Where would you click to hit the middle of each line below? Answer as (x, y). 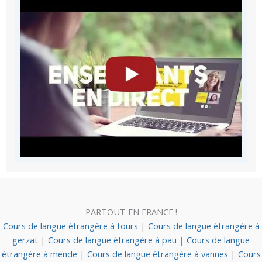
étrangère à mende (40, 254)
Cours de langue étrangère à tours (71, 226)
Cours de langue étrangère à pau (113, 240)
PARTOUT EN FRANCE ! (131, 212)
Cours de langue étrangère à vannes (158, 254)
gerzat (26, 240)
